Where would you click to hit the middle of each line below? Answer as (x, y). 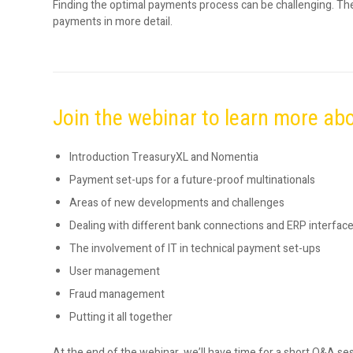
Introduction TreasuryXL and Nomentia (164, 157)
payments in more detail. (113, 21)
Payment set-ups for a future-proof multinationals (192, 180)
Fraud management (117, 294)
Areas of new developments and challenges (177, 203)
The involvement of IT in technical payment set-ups (196, 248)
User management (115, 271)
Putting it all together (121, 317)
